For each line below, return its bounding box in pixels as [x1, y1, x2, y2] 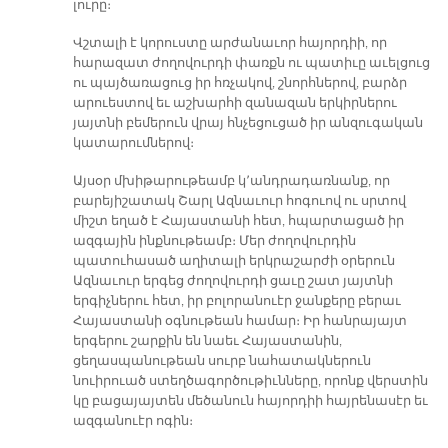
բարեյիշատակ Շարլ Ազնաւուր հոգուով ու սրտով [72, 192, 406, 209]
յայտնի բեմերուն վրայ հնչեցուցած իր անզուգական [72, 114, 423, 131]
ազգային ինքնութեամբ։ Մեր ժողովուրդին [72, 232, 356, 249]
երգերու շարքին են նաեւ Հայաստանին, [72, 332, 342, 349]
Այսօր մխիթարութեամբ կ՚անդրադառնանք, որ [72, 172, 390, 189]
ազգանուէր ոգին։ [72, 412, 193, 429]
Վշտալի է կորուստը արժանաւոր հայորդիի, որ [72, 34, 387, 51]
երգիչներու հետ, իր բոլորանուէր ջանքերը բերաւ [72, 292, 401, 309]
